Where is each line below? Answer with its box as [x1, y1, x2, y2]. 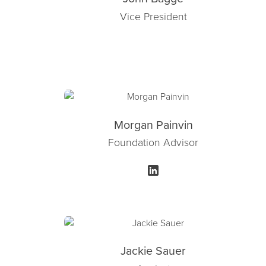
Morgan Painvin [113, 116, 193, 132]
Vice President [119, 8, 187, 23]
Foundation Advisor [108, 135, 199, 150]
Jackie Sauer [121, 242, 186, 259]
